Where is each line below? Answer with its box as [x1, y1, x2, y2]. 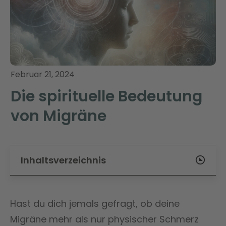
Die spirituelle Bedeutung [11, 85, 202, 107]
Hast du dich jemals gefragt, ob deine [10, 197, 180, 210]
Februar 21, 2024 [11, 68, 75, 80]
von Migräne [11, 105, 106, 127]
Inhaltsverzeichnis [21, 153, 106, 166]
